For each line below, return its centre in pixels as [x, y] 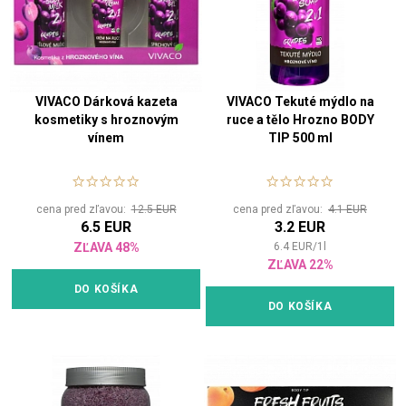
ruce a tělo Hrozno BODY [300, 120]
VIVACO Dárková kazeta [106, 102]
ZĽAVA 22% [300, 265]
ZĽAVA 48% [106, 248]
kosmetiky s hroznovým [106, 120]
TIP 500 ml [300, 138]
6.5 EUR [106, 227]
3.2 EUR [300, 227]
